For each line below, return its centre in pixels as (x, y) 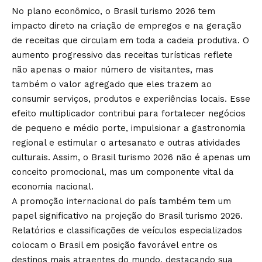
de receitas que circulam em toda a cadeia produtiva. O (130, 40)
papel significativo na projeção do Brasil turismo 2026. (127, 216)
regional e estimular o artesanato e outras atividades (126, 142)
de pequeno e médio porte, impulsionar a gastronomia (129, 128)
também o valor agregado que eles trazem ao (112, 84)
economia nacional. (53, 186)
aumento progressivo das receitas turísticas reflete (122, 55)
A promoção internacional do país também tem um (121, 201)
